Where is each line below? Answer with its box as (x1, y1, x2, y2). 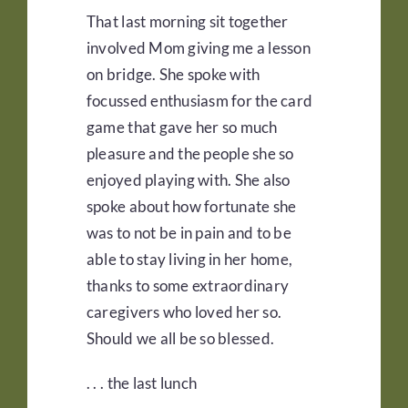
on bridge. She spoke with (86, 65, 260, 85)
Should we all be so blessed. (86, 329, 275, 349)
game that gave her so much (86, 117, 278, 138)
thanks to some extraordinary (86, 276, 290, 296)
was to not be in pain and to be (86, 223, 291, 243)
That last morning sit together (86, 12, 289, 32)
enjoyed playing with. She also (86, 170, 291, 190)
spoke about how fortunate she (86, 197, 297, 217)
